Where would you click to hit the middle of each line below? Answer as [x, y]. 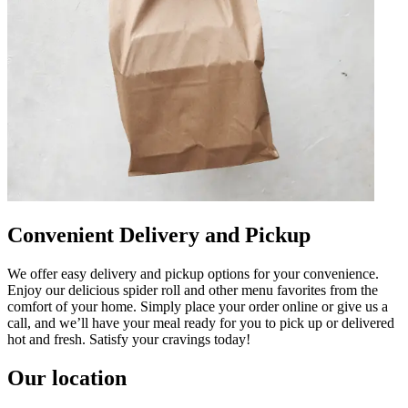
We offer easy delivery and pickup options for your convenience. [193, 273]
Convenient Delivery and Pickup [159, 235]
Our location [67, 377]
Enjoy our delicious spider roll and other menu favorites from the [193, 290]
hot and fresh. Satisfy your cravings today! [129, 339]
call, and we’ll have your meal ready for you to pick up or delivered [201, 322]
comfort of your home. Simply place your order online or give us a [198, 306]
